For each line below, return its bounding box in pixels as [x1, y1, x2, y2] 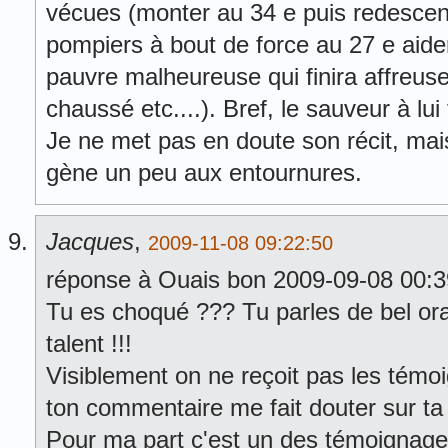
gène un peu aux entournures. [46, 159, 362, 186]
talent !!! [46, 330, 132, 357]
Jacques [46, 228, 134, 255]
